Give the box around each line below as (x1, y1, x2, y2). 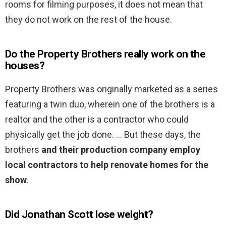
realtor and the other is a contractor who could (5, 114, 189, 125)
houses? (5, 60, 45, 72)
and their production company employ (41, 144, 200, 155)
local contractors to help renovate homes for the (5, 159, 208, 171)
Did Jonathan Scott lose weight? (5, 208, 153, 221)
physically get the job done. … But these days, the (5, 129, 201, 140)
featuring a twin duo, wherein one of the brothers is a (5, 99, 215, 110)
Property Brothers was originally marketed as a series (5, 84, 218, 95)
